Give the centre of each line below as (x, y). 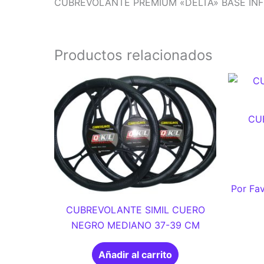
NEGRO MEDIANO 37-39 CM (135, 225)
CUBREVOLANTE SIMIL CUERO (135, 209)
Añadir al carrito (135, 254)
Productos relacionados (133, 55)
